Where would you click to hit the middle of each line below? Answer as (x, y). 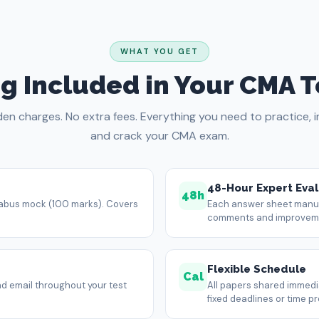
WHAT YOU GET (159, 51)
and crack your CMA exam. (159, 136)
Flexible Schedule (257, 269)
